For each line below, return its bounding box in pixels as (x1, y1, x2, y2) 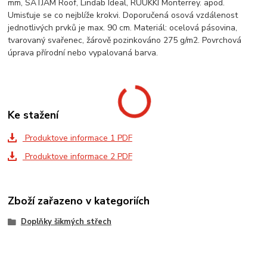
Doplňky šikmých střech (20, 216, 111, 227)
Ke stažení (8, 108, 59, 123)
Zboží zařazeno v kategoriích (8, 193, 150, 208)
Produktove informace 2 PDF (22, 151, 132, 163)
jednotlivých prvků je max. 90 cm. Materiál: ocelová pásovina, (8, 22, 238, 34)
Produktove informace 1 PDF (22, 132, 132, 144)
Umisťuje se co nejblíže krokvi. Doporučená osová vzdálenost (8, 10, 238, 21)
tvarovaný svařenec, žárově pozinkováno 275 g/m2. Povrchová (8, 35, 242, 46)
